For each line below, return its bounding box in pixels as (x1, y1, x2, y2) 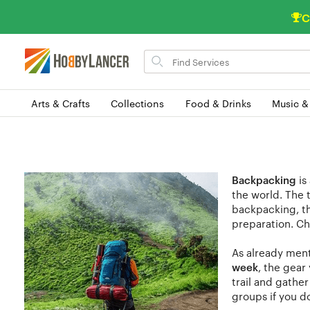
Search (143, 48, 176, 62)
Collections (111, 95, 165, 110)
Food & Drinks (185, 95, 251, 110)
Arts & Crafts (31, 95, 90, 110)
